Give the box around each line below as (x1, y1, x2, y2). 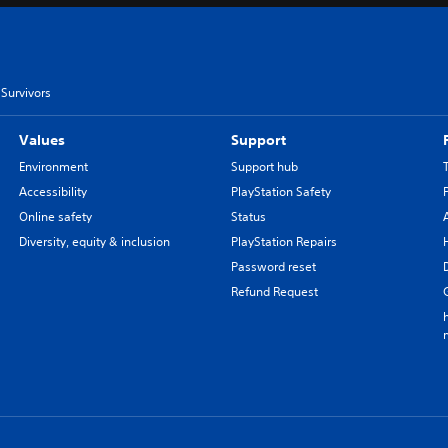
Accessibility (18, 182, 87, 200)
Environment (18, 157, 88, 175)
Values (18, 130, 65, 149)
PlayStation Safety (230, 182, 331, 200)
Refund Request (230, 282, 318, 300)
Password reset (230, 257, 316, 275)
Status (230, 207, 266, 225)
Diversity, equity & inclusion (18, 232, 170, 250)
